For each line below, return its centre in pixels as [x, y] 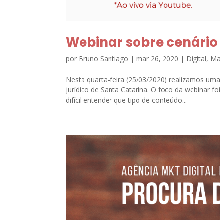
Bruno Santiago [104, 58]
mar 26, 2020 [157, 58]
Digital [196, 58]
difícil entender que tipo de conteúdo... [126, 100]
